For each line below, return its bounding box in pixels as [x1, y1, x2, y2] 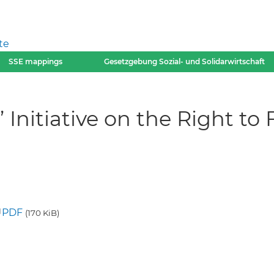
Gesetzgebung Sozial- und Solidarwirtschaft [103, 57, 265, 66]
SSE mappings [9, 57, 63, 66]
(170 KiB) [25, 208, 59, 218]
